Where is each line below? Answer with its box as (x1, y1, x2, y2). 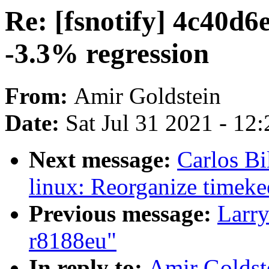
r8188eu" (29, 228, 116, 254)
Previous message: (29, 201, 217, 227)
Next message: (29, 147, 177, 173)
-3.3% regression (5, 38, 209, 69)
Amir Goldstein (74, 83, 221, 109)
